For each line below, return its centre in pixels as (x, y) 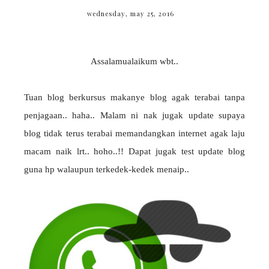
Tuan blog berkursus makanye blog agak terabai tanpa (134, 98)
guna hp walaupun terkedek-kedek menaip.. (107, 170)
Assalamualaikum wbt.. (134, 62)
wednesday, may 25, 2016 (130, 14)
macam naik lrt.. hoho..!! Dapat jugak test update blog (134, 152)
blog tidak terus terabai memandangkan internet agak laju (134, 134)
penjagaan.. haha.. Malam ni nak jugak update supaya (134, 116)
